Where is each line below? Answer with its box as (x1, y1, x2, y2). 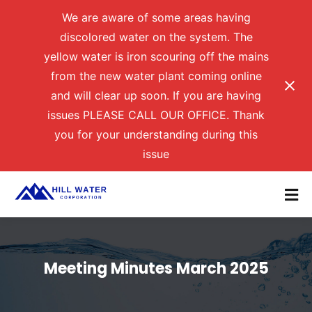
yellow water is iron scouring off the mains (43, 49, 269, 64)
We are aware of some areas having (61, 10, 251, 25)
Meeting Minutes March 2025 (43, 258, 269, 280)
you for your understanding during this (54, 127, 258, 142)
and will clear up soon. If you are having (51, 88, 261, 103)
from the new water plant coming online (50, 69, 262, 84)
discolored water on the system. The (59, 30, 253, 45)
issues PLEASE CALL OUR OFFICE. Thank (47, 108, 265, 123)
